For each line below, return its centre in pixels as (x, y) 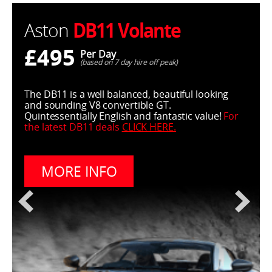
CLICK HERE (148, 127)
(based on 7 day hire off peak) (129, 63)
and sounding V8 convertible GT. (98, 105)
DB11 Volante (127, 30)
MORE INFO (79, 172)
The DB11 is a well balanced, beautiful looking (127, 94)
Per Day (98, 54)
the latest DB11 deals (73, 127)
